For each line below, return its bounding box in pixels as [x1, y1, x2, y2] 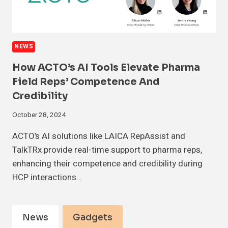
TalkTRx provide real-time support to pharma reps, [12, 144, 202, 157]
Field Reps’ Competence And [12, 75, 159, 88]
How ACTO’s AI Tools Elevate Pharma [12, 61, 200, 74]
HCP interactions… [12, 171, 82, 184]
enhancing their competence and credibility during [12, 157, 203, 170]
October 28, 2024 [12, 110, 66, 121]
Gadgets [73, 212, 112, 223]
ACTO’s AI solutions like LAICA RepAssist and [12, 130, 185, 143]
